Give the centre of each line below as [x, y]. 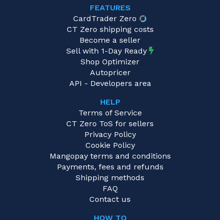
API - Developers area [110, 83]
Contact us [110, 199]
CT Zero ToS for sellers [110, 124]
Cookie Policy [110, 145]
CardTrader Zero [105, 19]
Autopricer [110, 73]
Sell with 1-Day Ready [107, 51]
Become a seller [110, 40]
